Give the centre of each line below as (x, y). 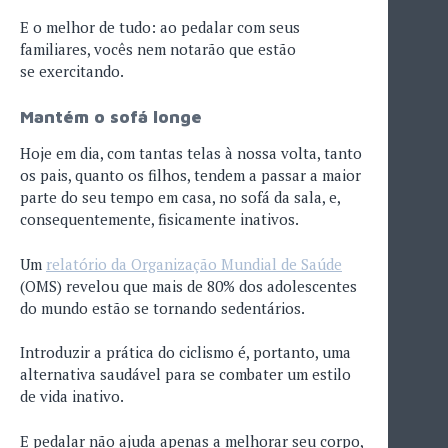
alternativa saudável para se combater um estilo (185, 374)
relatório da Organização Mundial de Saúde (194, 263)
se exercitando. (72, 71)
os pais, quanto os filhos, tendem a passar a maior (190, 175)
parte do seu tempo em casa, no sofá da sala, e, (180, 197)
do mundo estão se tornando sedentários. (162, 307)
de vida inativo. (73, 396)
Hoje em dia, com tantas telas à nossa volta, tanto (191, 153)
